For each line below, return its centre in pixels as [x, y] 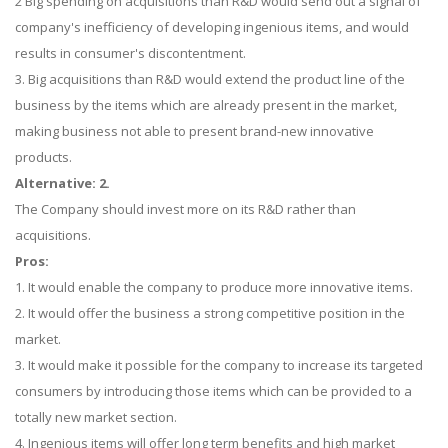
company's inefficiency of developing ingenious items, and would [212, 27]
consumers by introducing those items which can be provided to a [213, 391]
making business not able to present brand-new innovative [194, 131]
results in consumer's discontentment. [130, 53]
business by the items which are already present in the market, [206, 105]
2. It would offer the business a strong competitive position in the [210, 313]
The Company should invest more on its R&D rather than [185, 209]
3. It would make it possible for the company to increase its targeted [219, 365]
